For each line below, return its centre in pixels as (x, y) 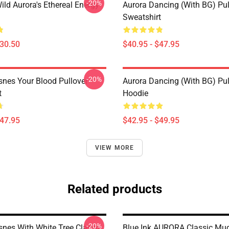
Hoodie (135, 93)
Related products (114, 189)
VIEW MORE (114, 148)
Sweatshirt (142, 17)
